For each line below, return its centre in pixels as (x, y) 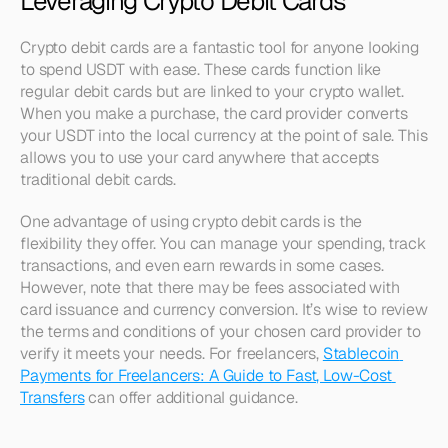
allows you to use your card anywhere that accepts (200, 157)
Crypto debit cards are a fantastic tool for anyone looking (219, 47)
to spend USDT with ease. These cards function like (200, 69)
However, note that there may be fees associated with (210, 287)
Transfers (52, 397)
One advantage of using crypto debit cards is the (191, 221)
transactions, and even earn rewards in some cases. (202, 265)
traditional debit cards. (98, 179)
